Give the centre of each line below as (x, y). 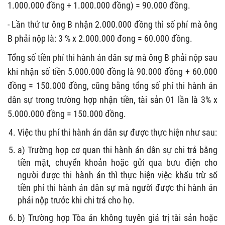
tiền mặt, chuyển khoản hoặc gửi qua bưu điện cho (118, 162)
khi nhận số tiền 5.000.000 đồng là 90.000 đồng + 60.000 (113, 71)
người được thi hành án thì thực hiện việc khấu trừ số (118, 175)
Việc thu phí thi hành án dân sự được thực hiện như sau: (117, 132)
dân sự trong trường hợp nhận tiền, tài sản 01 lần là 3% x (113, 99)
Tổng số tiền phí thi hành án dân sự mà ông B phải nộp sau (113, 57)
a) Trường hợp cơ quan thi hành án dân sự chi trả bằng (118, 150)
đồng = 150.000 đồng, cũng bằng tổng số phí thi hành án (113, 85)
